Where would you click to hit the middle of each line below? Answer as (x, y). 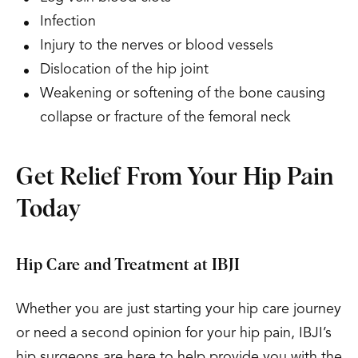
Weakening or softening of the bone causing (183, 93)
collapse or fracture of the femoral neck (165, 117)
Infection (68, 22)
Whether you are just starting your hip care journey (179, 309)
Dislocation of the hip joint (124, 70)
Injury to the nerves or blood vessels (157, 46)
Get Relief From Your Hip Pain (175, 177)
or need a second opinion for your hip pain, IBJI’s (174, 333)
